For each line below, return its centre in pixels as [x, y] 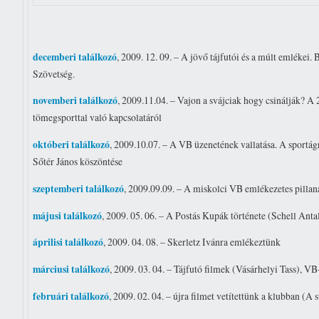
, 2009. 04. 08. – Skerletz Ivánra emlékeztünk [192, 242]
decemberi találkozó [75, 57]
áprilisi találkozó [68, 242]
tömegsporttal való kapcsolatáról [98, 117]
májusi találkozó [68, 215]
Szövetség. [54, 73]
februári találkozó [71, 296]
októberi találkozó [72, 145]
